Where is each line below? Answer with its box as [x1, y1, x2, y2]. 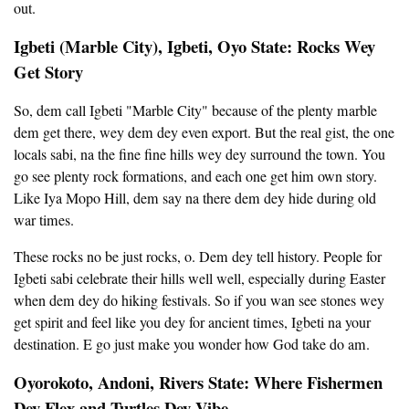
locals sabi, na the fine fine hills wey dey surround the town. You [14, 144, 385, 165]
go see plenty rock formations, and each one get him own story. [14, 166, 377, 187]
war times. [14, 210, 74, 231]
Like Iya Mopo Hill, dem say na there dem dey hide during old [14, 188, 376, 209]
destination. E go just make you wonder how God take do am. [14, 334, 370, 355]
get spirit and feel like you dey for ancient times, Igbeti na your [14, 312, 371, 333]
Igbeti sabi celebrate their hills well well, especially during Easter [14, 268, 385, 289]
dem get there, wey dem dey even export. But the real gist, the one [14, 122, 394, 143]
